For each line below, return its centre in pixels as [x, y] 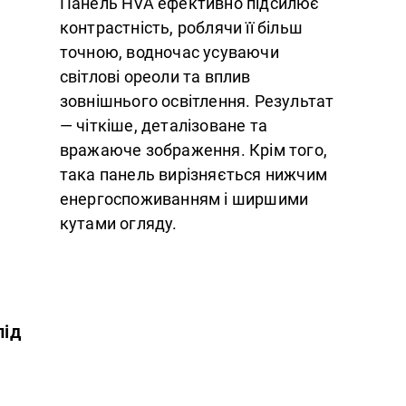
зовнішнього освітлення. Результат [197, 101]
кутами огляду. [118, 224]
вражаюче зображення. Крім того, [193, 150]
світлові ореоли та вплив [155, 77]
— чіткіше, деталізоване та [164, 126]
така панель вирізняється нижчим [193, 175]
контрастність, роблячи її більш [181, 28]
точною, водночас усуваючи [169, 53]
